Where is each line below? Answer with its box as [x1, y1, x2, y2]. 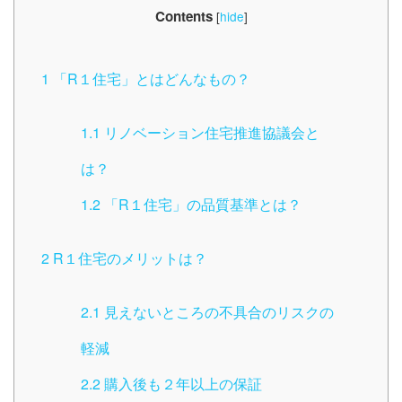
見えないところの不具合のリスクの [100, 301, 334, 323]
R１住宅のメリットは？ [49, 248, 207, 269]
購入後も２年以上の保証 [100, 373, 262, 395]
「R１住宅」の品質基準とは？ [100, 194, 301, 215]
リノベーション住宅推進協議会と [100, 122, 319, 144]
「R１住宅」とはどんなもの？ [49, 68, 250, 90]
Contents [154, 6, 213, 27]
